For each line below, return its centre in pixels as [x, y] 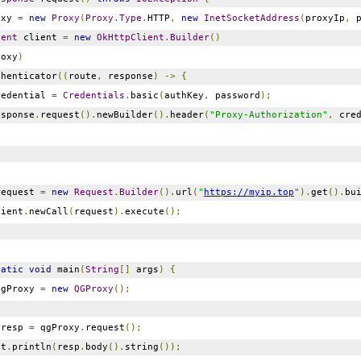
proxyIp [325, 18]
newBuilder [124, 114]
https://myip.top [249, 192]
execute [144, 211]
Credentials [93, 95]
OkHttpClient [130, 37]
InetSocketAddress [251, 18]
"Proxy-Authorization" [268, 114]
